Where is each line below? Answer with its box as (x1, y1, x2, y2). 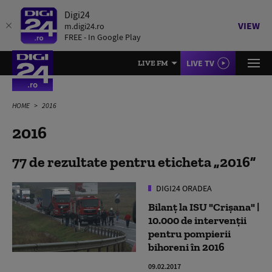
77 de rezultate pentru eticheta (12, 153, 214, 171)
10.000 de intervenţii (148, 214, 246, 227)
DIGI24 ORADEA (154, 183, 212, 194)
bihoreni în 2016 (148, 240, 225, 254)
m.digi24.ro (64, 21, 104, 32)
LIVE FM (138, 58, 168, 67)
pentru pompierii (148, 227, 231, 240)
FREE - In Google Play (64, 32, 141, 42)
